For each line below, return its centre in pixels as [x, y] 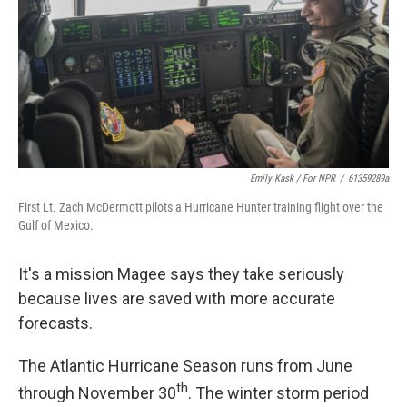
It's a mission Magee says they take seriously [181, 274]
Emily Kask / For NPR [293, 179]
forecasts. [55, 323]
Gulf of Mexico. [56, 225]
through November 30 [97, 393]
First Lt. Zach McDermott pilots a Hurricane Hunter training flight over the [201, 207]
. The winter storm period [278, 393]
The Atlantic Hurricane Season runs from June [185, 366]
